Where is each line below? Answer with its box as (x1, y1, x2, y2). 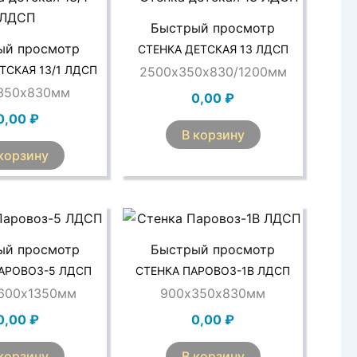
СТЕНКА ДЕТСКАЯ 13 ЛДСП (137, 41, 288, 56)
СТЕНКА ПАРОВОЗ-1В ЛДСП (135, 263, 291, 277)
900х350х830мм (160, 284, 266, 301)
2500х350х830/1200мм (139, 63, 287, 80)
